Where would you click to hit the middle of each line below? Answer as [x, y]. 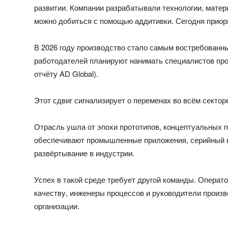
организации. [57, 206]
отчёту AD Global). [66, 73]
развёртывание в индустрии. [84, 153]
